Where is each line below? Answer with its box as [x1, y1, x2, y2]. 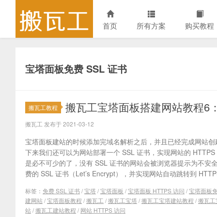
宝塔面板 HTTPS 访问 [128, 186, 185, 195]
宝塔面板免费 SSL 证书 [25, 62, 127, 76]
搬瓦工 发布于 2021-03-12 [25, 120, 94, 128]
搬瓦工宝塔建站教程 [141, 196, 194, 204]
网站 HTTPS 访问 [80, 206, 125, 214]
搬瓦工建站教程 [35, 206, 76, 214]
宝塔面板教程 [47, 196, 82, 204]
